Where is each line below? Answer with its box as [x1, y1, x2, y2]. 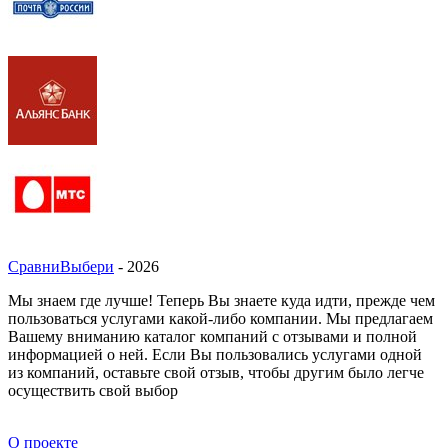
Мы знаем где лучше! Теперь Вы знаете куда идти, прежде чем [8, 291, 435, 309]
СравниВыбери [8, 257, 114, 275]
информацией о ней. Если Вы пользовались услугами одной [8, 345, 422, 363]
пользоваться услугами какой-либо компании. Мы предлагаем [8, 309, 433, 327]
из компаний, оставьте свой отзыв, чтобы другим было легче [8, 363, 424, 381]
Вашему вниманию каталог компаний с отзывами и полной [8, 327, 417, 345]
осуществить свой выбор [8, 381, 178, 399]
